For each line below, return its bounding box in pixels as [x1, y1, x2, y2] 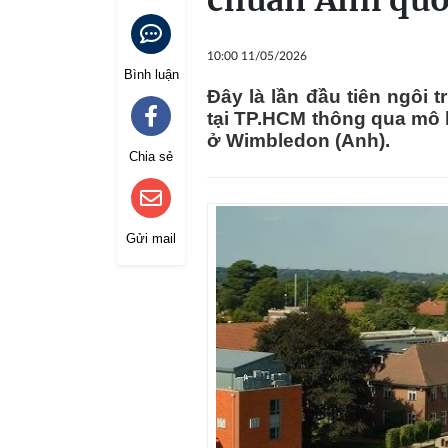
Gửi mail [126, 231, 176, 246]
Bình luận [123, 67, 179, 82]
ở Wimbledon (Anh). [207, 130, 390, 151]
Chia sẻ [129, 149, 173, 164]
